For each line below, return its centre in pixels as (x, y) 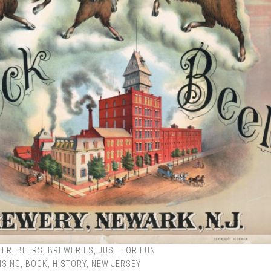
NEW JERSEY (116, 264)
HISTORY (70, 264)
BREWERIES (71, 250)
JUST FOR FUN (127, 250)
